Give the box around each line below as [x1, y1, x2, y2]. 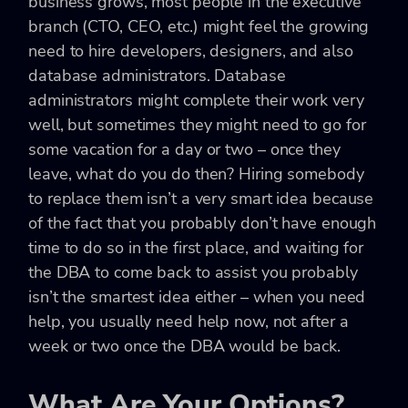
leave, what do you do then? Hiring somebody [28, 162, 364, 185]
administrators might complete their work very [28, 88, 364, 111]
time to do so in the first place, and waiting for [28, 236, 364, 259]
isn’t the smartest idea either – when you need [28, 285, 366, 308]
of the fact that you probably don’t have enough [28, 211, 377, 234]
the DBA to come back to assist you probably [28, 260, 358, 283]
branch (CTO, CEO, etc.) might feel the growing [28, 15, 370, 37]
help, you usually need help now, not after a [28, 310, 349, 332]
